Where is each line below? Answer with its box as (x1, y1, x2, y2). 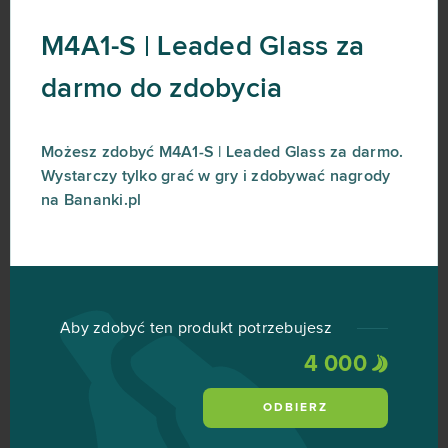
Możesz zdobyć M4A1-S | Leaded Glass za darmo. (41, 144, 404, 160)
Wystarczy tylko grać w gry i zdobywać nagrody (41, 168, 391, 184)
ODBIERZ (263, 402, 328, 414)
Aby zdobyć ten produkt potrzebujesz (60, 320, 332, 336)
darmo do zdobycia (41, 75, 283, 103)
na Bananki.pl (41, 192, 142, 208)
